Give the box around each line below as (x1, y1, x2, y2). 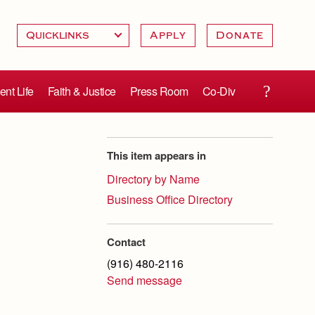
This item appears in (107, 148, 206, 163)
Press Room (129, 83, 188, 99)
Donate (215, 29, 264, 41)
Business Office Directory (107, 191, 233, 207)
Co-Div (202, 83, 236, 99)
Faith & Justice (47, 83, 116, 99)
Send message (107, 272, 182, 288)
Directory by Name (107, 171, 200, 187)
